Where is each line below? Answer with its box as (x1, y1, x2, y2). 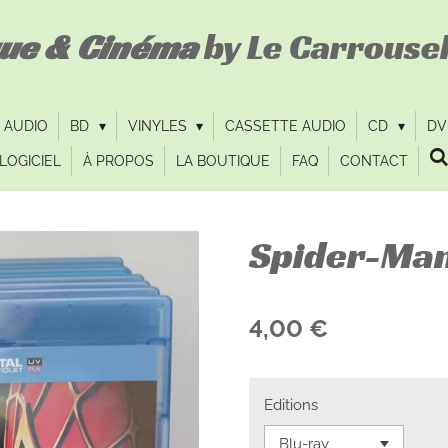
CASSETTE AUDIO (225, 118, 347, 134)
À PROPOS (82, 153, 154, 169)
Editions (264, 396, 318, 414)
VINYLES (127, 118, 191, 134)
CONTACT (339, 153, 408, 169)
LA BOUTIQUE (175, 153, 270, 169)
